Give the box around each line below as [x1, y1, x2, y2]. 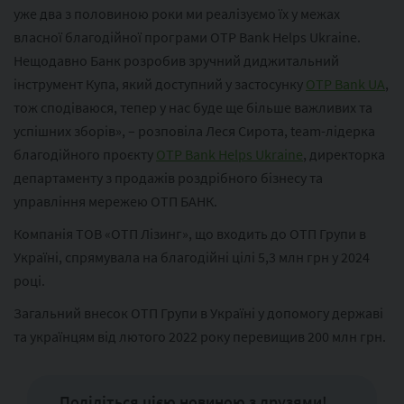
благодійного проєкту [14, 144, 156, 163]
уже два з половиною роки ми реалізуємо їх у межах [14, 4, 340, 23]
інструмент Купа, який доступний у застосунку [14, 74, 306, 93]
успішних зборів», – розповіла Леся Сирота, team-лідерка [14, 121, 375, 140]
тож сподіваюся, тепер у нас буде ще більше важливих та [14, 97, 372, 116]
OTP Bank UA [306, 74, 385, 93]
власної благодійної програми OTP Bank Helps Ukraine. [14, 27, 361, 46]
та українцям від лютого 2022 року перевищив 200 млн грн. [14, 326, 386, 345]
